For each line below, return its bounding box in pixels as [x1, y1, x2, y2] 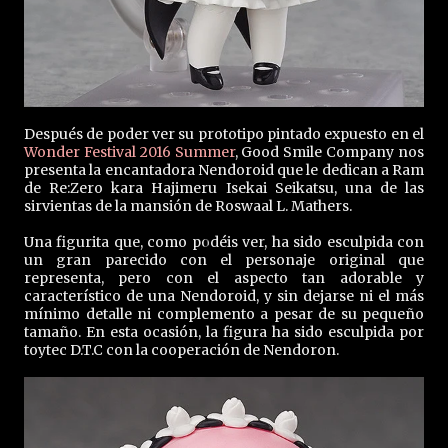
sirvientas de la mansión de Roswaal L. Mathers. [24, 196, 355, 215]
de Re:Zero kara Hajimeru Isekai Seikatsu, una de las [24, 178, 424, 197]
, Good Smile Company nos [234, 142, 425, 161]
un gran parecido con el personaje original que [24, 250, 424, 269]
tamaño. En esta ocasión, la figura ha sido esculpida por [24, 322, 424, 341]
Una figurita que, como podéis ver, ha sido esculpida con [24, 232, 424, 251]
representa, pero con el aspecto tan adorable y [24, 268, 424, 287]
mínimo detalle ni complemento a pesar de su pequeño [24, 304, 424, 323]
